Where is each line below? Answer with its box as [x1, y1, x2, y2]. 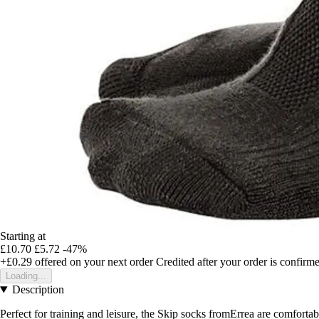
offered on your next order [32, 256, 153, 268]
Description [11, 283, 64, 296]
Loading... [6, 271, 46, 282]
